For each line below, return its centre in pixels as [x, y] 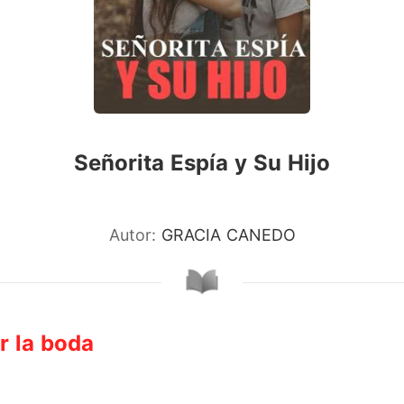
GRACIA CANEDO [228, 235]
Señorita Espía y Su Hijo [202, 163]
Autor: [135, 235]
